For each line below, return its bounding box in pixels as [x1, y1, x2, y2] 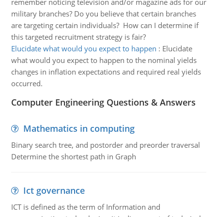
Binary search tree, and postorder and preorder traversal [11, 140, 200, 150]
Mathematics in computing [23, 123, 135, 134]
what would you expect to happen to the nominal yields [11, 55, 197, 65]
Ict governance [23, 185, 85, 196]
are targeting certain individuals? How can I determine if [11, 20, 199, 30]
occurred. [11, 78, 43, 88]
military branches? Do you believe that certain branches [11, 9, 196, 18]
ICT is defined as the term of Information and [11, 202, 160, 212]
